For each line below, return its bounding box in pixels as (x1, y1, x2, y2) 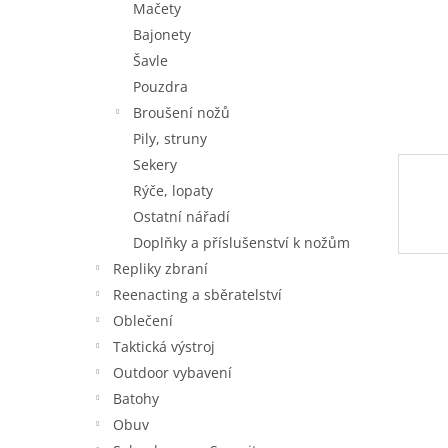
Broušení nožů (133, 103, 230, 122)
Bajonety (133, 25, 191, 44)
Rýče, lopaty (133, 181, 213, 200)
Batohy (113, 389, 159, 408)
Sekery (133, 155, 177, 174)
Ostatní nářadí (133, 207, 230, 226)
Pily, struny (133, 129, 207, 148)
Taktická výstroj (113, 337, 215, 356)
